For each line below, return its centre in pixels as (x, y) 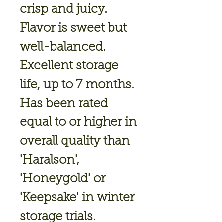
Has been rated (64, 104)
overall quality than (75, 141)
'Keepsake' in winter (77, 198)
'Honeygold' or (62, 179)
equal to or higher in (78, 123)
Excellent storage (69, 66)
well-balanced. (63, 47)
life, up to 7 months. (77, 85)
